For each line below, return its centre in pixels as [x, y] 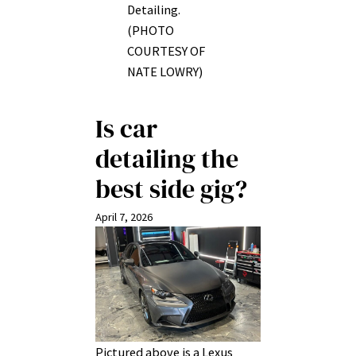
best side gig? [171, 189]
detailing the [167, 159]
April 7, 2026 [124, 217]
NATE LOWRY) [165, 71]
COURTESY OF [166, 50]
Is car [126, 128]
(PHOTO [151, 30]
